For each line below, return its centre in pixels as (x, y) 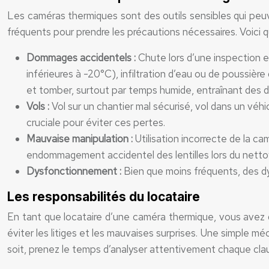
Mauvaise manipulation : (81, 139)
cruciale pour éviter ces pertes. (96, 122)
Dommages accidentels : (82, 58)
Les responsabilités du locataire (104, 197)
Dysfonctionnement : (75, 171)
